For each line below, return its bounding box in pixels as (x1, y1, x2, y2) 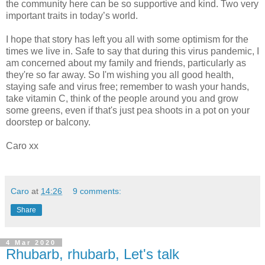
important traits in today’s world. (6, 10, 138, 21)
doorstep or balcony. (6, 117, 91, 127)
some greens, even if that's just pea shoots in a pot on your (6, 105, 250, 115)
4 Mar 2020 (6, 238, 56, 246)
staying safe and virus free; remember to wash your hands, (6, 81, 249, 92)
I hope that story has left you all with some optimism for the (6, 34, 248, 44)
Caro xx (6, 140, 38, 151)
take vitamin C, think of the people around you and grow (6, 93, 238, 104)
